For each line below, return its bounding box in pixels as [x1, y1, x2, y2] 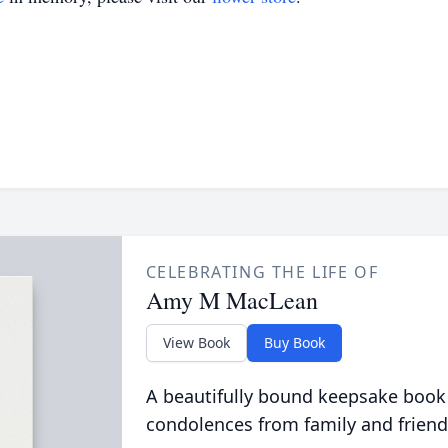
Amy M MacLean [145, 284, 318, 316]
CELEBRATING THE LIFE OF [145, 261, 379, 283]
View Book [162, 333, 230, 352]
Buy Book [263, 333, 325, 352]
